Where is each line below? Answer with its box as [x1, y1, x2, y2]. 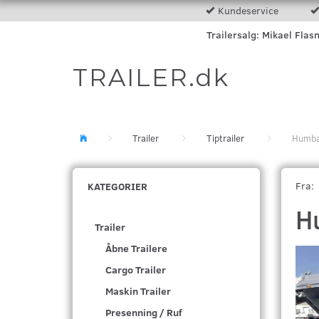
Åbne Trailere [105, 241, 167, 256]
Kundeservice [217, 4, 278, 17]
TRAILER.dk [73, 63, 229, 93]
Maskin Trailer [105, 284, 171, 298]
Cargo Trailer [105, 263, 166, 277]
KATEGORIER [88, 179, 147, 193]
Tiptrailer [206, 132, 244, 145]
